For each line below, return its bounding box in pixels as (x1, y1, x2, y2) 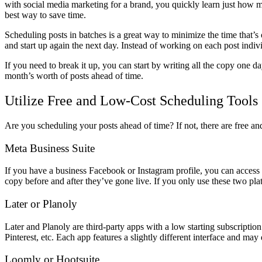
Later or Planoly (5, 198, 77, 211)
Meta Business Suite (5, 142, 95, 154)
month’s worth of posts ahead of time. (5, 71, 143, 81)
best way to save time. (5, 10, 86, 20)
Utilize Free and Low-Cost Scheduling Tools (5, 92, 258, 108)
